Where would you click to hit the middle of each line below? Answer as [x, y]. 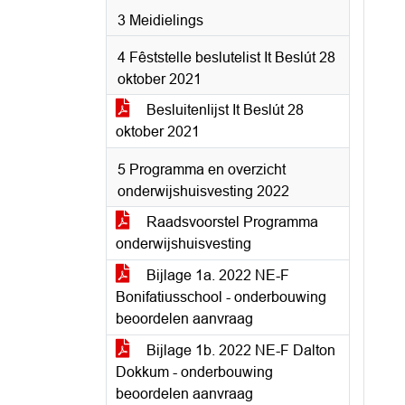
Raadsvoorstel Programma [231, 222]
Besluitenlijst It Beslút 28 [223, 110]
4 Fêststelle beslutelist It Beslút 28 [226, 57]
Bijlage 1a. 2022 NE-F [216, 275]
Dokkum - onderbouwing [194, 372]
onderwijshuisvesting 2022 [203, 191]
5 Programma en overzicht [202, 170]
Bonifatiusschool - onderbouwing [221, 297]
